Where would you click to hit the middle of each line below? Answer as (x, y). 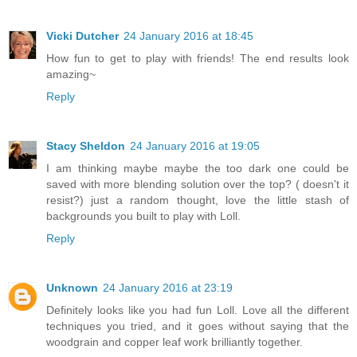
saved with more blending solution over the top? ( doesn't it (198, 184)
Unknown (72, 288)
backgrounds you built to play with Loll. (143, 216)
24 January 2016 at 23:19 (168, 288)
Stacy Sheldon (86, 146)
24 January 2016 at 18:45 (188, 36)
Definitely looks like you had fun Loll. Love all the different (198, 310)
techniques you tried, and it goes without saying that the (198, 326)
